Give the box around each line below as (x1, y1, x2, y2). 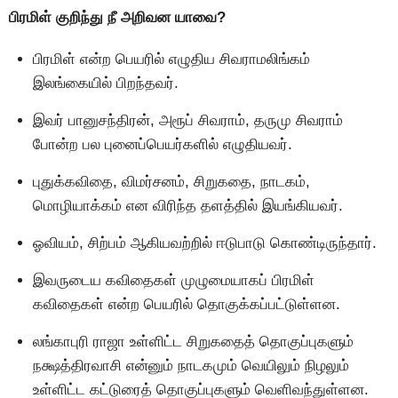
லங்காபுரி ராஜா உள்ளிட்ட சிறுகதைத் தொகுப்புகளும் (33, 333, 354, 351)
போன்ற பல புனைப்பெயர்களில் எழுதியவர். (33, 136, 292, 154)
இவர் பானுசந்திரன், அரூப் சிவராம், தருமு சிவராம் (33, 112, 343, 130)
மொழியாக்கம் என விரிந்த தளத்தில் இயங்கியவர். (33, 197, 343, 215)
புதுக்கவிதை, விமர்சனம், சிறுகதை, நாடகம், (33, 173, 310, 191)
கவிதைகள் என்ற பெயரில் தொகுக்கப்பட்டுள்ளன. (33, 296, 340, 314)
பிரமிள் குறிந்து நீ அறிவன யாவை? (9, 8, 226, 26)
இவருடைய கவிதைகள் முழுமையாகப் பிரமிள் (33, 272, 314, 290)
